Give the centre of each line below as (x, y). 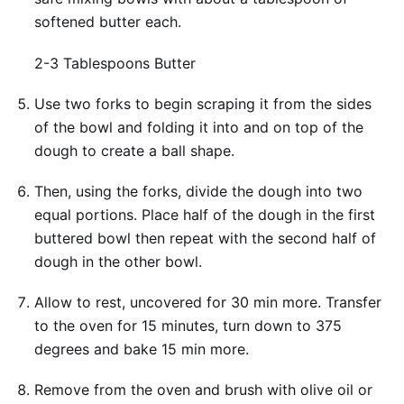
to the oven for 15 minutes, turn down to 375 (188, 326)
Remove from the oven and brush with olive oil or (203, 390)
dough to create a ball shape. (134, 150)
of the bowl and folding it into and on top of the (198, 127)
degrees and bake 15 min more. (141, 349)
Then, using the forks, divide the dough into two (198, 192)
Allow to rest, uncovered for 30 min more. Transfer (207, 303)
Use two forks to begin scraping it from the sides (202, 103)
